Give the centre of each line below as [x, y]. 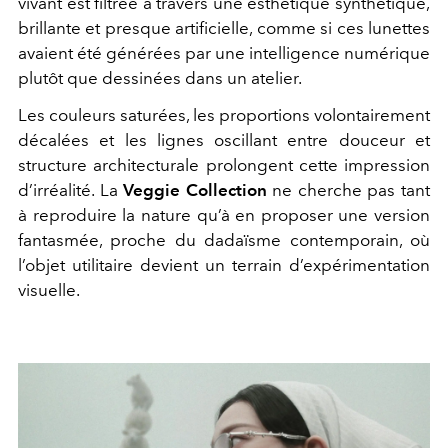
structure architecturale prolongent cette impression [224, 165]
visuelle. [49, 290]
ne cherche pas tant [348, 190]
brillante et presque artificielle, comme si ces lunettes [224, 28]
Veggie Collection [195, 190]
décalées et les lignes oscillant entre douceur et [224, 140]
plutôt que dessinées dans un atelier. [160, 78]
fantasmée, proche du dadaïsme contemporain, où [224, 240]
